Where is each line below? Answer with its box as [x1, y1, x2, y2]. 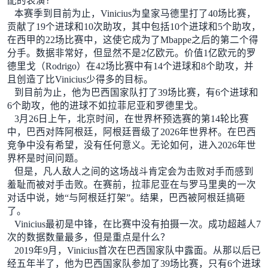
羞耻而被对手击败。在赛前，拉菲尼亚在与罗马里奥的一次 [7, 179, 256, 190]
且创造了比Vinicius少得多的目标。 [7, 74, 153, 84]
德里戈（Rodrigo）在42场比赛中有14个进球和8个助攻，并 [7, 60, 254, 71]
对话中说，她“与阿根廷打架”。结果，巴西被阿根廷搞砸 [7, 192, 245, 203]
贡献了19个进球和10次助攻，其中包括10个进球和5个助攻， [7, 21, 261, 32]
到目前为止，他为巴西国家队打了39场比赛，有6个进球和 [14, 87, 258, 98]
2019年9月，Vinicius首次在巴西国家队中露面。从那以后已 [14, 245, 261, 255]
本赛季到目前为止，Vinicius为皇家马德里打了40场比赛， [14, 8, 256, 19]
